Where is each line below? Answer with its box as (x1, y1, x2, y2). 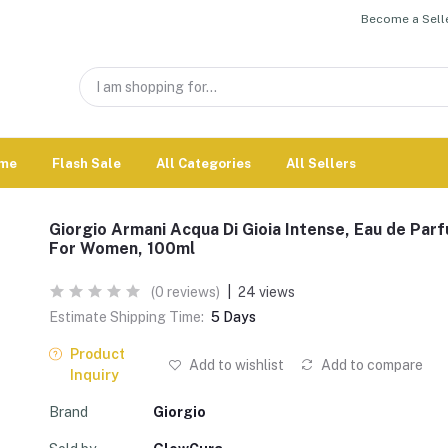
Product (69, 346, 125, 362)
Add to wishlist (185, 356, 284, 373)
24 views (238, 284, 295, 300)
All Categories (156, 155, 251, 171)
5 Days (211, 309, 256, 325)
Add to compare (317, 356, 423, 373)
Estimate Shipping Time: (49, 309, 204, 325)
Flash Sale (52, 155, 121, 171)
